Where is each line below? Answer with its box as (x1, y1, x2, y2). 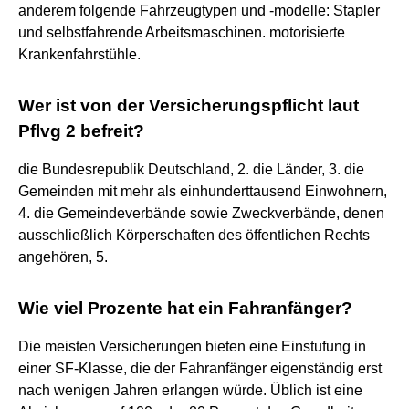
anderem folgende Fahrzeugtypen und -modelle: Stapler (18, 2, 380, 18)
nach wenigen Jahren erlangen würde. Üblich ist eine (18, 382, 362, 398)
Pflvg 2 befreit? (18, 121, 144, 141)
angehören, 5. (18, 248, 108, 265)
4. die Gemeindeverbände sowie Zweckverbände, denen (18, 204, 384, 221)
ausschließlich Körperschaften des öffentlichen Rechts (18, 226, 370, 243)
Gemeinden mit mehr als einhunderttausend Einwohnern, (18, 183, 387, 199)
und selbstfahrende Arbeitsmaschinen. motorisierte (18, 24, 345, 40)
